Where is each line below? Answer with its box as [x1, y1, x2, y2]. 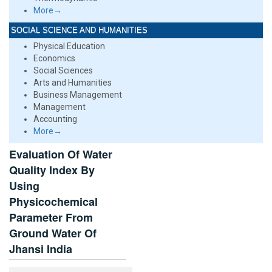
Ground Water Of [9, 225, 97, 241]
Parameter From [9, 209, 93, 225]
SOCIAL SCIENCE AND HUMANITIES [11, 25, 148, 35]
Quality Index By [9, 162, 95, 178]
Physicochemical [9, 194, 98, 209]
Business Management [33, 90, 122, 100]
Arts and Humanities [33, 78, 112, 87]
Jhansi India [9, 241, 72, 257]
